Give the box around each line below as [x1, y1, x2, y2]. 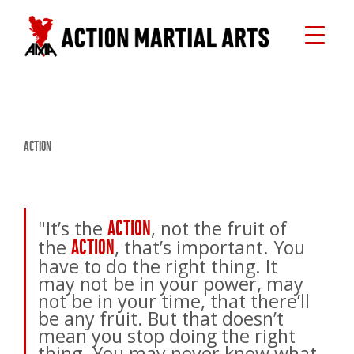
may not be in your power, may [38, 270, 303, 296]
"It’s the [38, 215, 107, 241]
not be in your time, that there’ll [38, 288, 310, 314]
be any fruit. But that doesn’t [38, 305, 284, 331]
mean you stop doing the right [38, 322, 296, 348]
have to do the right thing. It [38, 253, 277, 279]
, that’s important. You [115, 234, 305, 260]
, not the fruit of [151, 215, 287, 241]
